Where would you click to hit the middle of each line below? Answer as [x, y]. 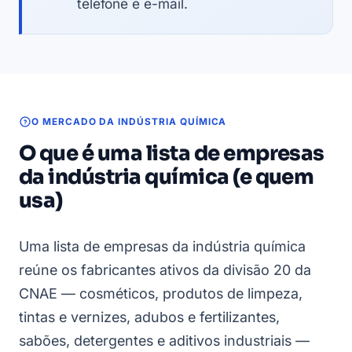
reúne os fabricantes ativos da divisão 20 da [165, 269]
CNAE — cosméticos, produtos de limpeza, [161, 293]
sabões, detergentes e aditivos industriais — [164, 340]
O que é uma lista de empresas [172, 153]
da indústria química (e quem [167, 177]
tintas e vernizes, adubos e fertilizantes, [149, 317]
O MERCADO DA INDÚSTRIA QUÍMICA [129, 121]
